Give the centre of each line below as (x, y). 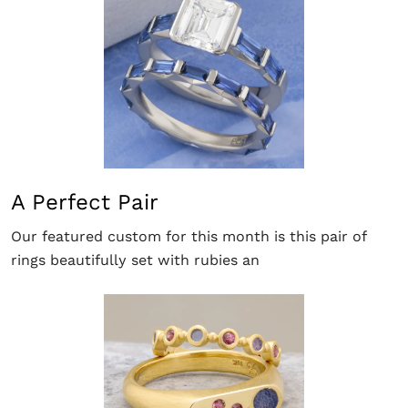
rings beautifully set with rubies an (135, 260)
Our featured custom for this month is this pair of (189, 237)
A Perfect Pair (85, 202)
